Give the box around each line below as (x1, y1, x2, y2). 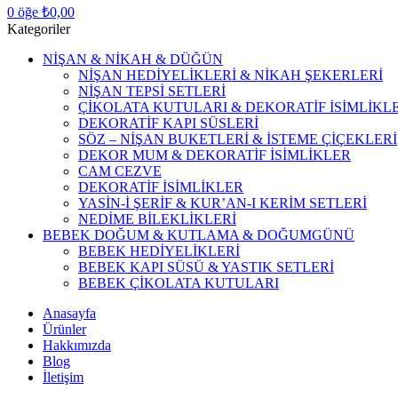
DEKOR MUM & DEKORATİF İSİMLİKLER (78, 147, 351, 163)
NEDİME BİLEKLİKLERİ (78, 211, 236, 227)
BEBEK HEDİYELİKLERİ (78, 243, 240, 259)
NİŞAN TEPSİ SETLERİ (78, 84, 226, 99)
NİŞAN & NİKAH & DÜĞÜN (43, 52, 223, 67)
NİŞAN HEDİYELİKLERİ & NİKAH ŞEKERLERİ (78, 68, 383, 83)
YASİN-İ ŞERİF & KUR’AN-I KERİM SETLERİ (78, 195, 367, 211)
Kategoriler (7, 21, 70, 36)
